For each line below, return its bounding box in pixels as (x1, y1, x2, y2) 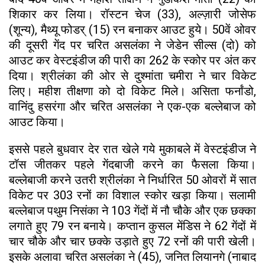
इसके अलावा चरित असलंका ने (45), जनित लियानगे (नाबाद (9, 249, 256, 264)
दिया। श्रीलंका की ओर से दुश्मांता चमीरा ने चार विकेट (9, 68, 256, 83)
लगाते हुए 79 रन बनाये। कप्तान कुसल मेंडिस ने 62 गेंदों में (9, 218, 256, 233)
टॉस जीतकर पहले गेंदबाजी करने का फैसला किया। (9, 157, 256, 172)
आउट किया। (9, 114, 68, 129)
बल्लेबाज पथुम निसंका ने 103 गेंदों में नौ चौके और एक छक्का (9, 203, 256, 218)
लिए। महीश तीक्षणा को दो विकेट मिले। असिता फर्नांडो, (9, 83, 256, 98)
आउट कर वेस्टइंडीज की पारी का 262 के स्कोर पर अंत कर (9, 53, 256, 67)
